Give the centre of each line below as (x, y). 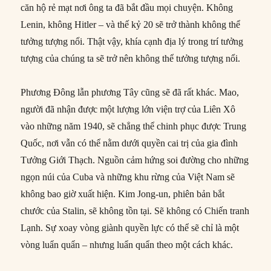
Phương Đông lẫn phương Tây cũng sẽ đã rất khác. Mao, (130, 92)
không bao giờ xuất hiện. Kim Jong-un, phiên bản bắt (123, 194)
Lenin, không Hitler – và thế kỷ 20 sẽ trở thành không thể (131, 24)
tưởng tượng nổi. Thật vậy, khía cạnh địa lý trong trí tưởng (132, 41)
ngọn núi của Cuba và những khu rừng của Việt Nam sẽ (128, 177)
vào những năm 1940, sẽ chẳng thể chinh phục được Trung (134, 126)
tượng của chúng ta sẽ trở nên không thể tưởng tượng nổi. (131, 58)
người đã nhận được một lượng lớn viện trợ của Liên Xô (128, 109)
